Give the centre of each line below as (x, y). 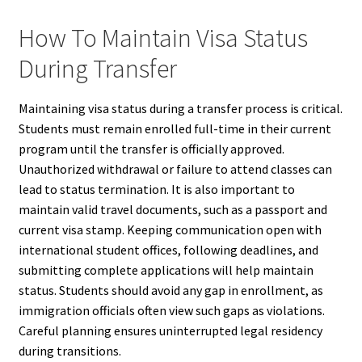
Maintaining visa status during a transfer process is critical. (180, 108)
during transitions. (69, 350)
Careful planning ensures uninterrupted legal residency (170, 330)
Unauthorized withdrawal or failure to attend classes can (175, 168)
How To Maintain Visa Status (163, 38)
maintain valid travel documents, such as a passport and (173, 209)
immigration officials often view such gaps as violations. (171, 310)
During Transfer (97, 69)
